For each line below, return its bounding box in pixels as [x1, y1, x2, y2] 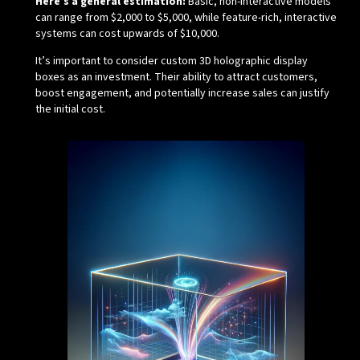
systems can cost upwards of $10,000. [35, 26, 219, 43]
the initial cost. [35, 101, 105, 118]
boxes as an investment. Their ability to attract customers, [35, 69, 317, 86]
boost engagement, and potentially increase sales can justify [35, 85, 329, 102]
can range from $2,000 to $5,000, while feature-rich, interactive [35, 10, 337, 27]
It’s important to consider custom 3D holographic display [35, 53, 308, 70]
